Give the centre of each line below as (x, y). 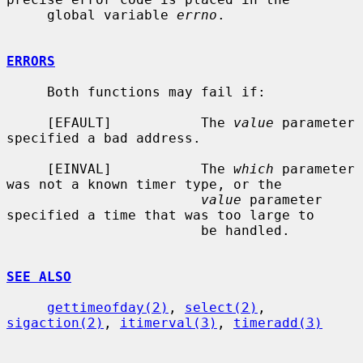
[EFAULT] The (140, 122)
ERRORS (31, 61)
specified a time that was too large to (160, 215)
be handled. (104, 230)
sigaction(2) (55, 322)
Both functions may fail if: (27, 92)
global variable (112, 15)
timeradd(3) (278, 322)
